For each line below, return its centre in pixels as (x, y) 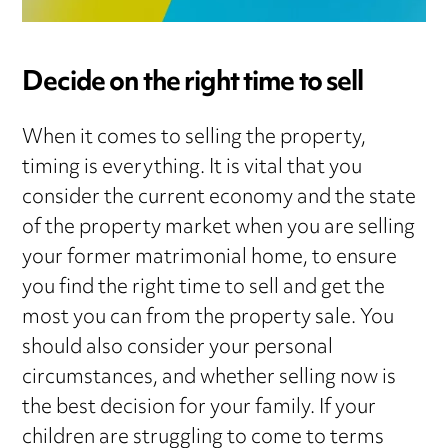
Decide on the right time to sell (193, 84)
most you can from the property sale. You (208, 319)
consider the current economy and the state (219, 199)
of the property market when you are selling (219, 229)
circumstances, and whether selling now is (209, 379)
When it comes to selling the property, (194, 139)
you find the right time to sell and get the (204, 289)
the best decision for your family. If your (199, 409)
